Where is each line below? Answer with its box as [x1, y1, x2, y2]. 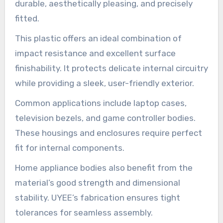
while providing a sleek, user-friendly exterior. [14, 78, 194, 88]
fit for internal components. [14, 142, 124, 153]
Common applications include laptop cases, [14, 98, 187, 108]
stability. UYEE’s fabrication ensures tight [14, 192, 180, 203]
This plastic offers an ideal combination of [14, 33, 182, 43]
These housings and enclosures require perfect [14, 127, 202, 138]
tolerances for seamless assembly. [14, 207, 153, 218]
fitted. [14, 13, 39, 23]
